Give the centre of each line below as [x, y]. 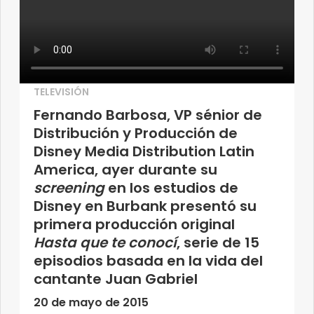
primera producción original [134, 224]
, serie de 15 [218, 243]
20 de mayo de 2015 [91, 302]
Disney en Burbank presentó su [145, 206]
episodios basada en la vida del [148, 261]
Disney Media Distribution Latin [144, 151]
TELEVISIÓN [61, 92]
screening [69, 188]
